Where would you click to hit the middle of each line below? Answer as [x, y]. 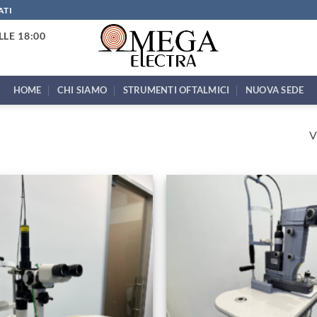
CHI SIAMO [82, 90]
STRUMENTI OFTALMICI [176, 90]
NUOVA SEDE [275, 90]
